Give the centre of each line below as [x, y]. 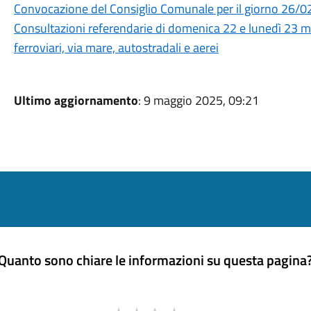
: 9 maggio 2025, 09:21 [198, 100]
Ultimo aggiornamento [76, 100]
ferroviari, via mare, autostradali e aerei [116, 48]
